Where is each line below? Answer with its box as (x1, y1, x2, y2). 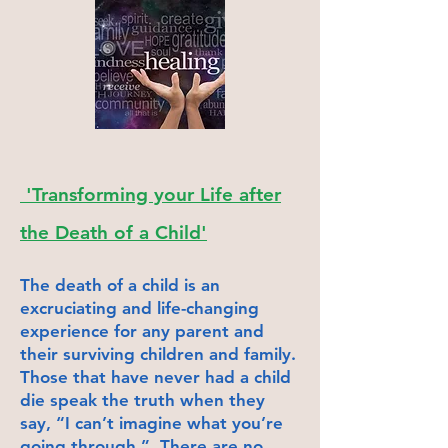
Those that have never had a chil (20, 366, 280, 387)
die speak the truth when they (20, 389, 265, 410)
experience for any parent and (20, 320, 264, 341)
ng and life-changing (96, 297, 259, 318)
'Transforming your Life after (20, 182, 281, 206)
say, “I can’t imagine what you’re (20, 412, 283, 433)
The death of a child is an (20, 274, 220, 295)
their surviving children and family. (20, 343, 296, 364)
